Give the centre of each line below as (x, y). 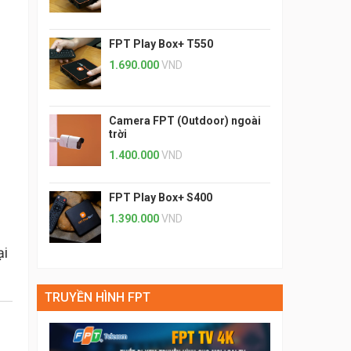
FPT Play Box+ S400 (160, 198)
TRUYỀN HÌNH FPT (97, 297)
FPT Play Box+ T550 (161, 43)
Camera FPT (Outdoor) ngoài (185, 121)
